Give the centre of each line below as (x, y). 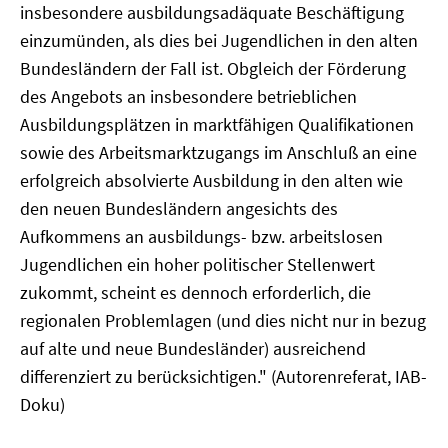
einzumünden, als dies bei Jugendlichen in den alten (219, 40)
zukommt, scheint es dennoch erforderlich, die (195, 292)
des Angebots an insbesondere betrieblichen (188, 96)
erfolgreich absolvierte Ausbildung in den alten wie (211, 180)
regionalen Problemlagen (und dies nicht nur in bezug (223, 320)
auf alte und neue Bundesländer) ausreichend (193, 348)
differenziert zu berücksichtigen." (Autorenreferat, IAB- (223, 376)
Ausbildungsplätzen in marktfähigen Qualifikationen (217, 124)
